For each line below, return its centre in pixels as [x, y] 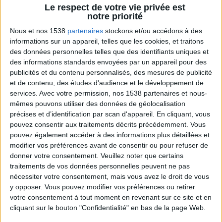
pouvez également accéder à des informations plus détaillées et [110, 135]
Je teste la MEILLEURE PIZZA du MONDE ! [111, 137]
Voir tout [185, 8]
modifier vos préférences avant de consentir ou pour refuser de [109, 145]
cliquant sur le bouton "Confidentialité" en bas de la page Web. [108, 208]
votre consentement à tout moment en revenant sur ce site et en [111, 197]
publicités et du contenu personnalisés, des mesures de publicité [111, 73]
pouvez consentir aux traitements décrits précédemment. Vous [108, 125]
